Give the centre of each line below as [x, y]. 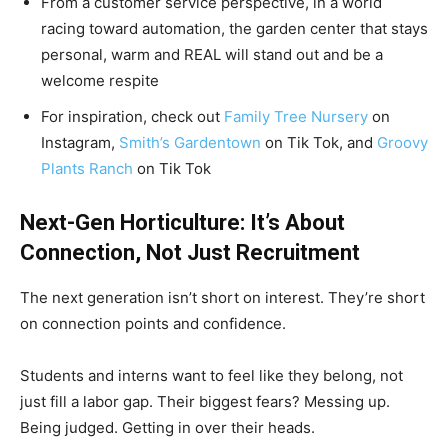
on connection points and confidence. [153, 323]
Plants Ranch [87, 168]
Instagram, [80, 142]
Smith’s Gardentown [190, 142]
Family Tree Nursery [296, 116]
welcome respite [100, 80]
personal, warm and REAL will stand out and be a [212, 54]
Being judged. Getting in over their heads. [167, 427]
